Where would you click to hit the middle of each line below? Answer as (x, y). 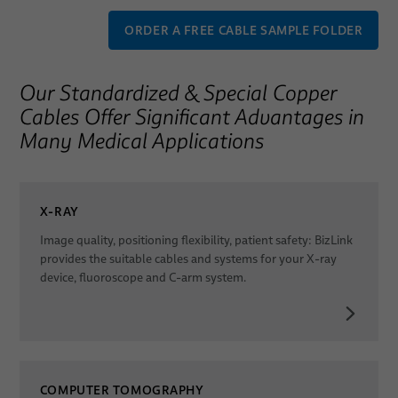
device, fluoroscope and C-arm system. (143, 277)
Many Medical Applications (141, 140)
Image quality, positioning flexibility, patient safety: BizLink (196, 240)
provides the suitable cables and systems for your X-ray (188, 259)
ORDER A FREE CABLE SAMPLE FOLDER (244, 30)
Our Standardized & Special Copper (178, 92)
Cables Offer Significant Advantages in (191, 116)
